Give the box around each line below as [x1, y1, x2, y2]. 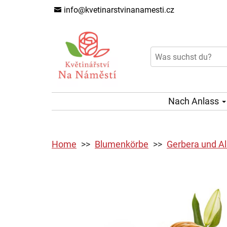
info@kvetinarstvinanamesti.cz [62, 5, 174, 15]
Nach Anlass [168, 96, 221, 106]
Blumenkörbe [95, 139, 148, 149]
